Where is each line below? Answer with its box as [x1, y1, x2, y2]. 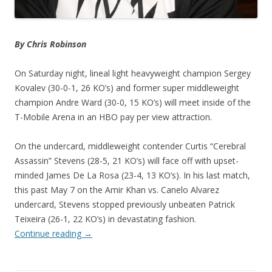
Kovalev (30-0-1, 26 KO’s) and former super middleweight [15, 82, 239, 94]
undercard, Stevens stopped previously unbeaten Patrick [15, 199, 235, 211]
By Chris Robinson [15, 38, 86, 50]
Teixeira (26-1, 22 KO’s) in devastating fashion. [15, 213, 196, 225]
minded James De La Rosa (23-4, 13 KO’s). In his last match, [15, 169, 250, 182]
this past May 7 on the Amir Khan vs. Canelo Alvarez [15, 184, 219, 196]
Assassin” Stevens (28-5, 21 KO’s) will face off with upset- [15, 155, 239, 167]
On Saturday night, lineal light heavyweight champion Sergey [15, 67, 251, 80]
